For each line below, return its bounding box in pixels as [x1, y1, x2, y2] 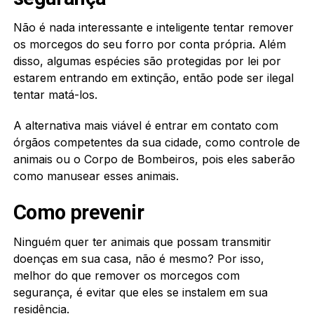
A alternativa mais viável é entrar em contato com [13, 118, 278, 132]
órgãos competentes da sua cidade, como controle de [13, 135, 300, 149]
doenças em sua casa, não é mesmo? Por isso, [13, 251, 264, 266]
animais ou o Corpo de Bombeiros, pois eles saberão [13, 151, 295, 166]
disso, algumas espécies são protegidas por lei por [13, 53, 281, 68]
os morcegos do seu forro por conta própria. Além [13, 36, 286, 51]
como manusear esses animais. [13, 168, 179, 183]
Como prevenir [13, 200, 144, 224]
